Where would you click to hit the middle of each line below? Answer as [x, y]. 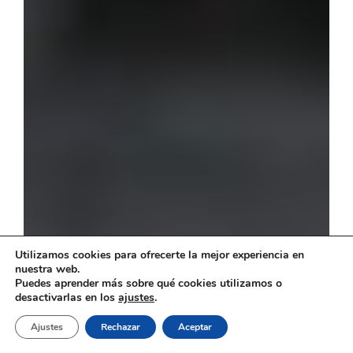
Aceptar [195, 327]
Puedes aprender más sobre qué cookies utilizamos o [149, 283]
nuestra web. [47, 269]
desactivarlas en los [67, 297]
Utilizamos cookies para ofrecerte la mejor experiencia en [160, 255]
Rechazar [121, 327]
